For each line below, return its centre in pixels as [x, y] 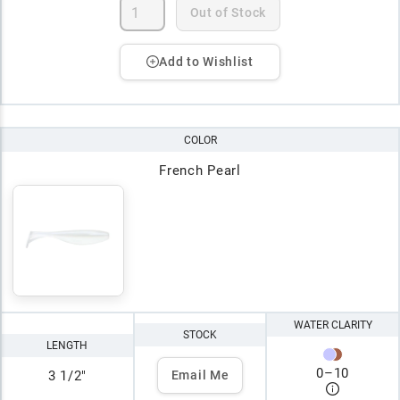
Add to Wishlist [206, 61]
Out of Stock [228, 12]
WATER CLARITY [333, 325]
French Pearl [200, 170]
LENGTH [67, 345]
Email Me [200, 375]
